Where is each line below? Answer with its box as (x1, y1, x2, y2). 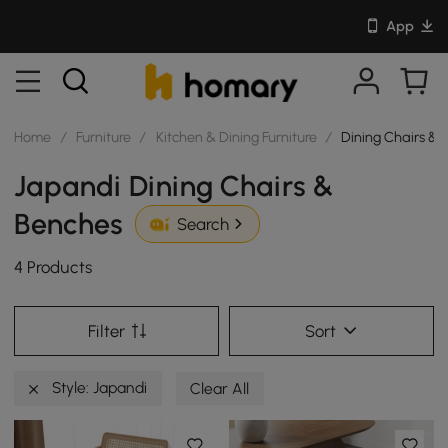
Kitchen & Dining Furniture (155, 127, 317, 146)
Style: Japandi (48, 377, 148, 397)
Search (176, 214, 229, 235)
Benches (14, 206, 124, 241)
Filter (87, 320, 125, 341)
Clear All (190, 378, 250, 398)
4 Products (14, 257, 93, 278)
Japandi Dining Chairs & (14, 168, 334, 203)
